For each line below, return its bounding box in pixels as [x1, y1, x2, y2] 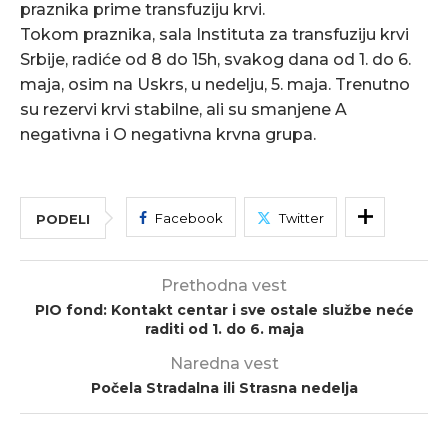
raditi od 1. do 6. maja [144, 320, 304, 339]
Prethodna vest [161, 276, 287, 296]
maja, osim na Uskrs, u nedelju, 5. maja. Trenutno [20, 75, 410, 95]
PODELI [36, 211, 90, 228]
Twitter [279, 210, 324, 227]
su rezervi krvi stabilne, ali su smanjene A [20, 100, 347, 120]
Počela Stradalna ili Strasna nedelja [90, 379, 358, 398]
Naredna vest [169, 354, 279, 374]
